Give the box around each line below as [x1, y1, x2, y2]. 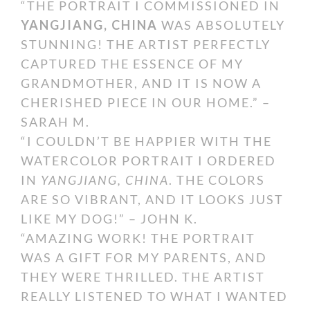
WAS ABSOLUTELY [158, 17, 285, 33]
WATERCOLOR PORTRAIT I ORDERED [21, 153, 276, 168]
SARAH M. [21, 114, 90, 129]
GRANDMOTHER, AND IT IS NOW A [21, 75, 262, 91]
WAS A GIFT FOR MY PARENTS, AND [21, 250, 267, 265]
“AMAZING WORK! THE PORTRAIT [21, 230, 255, 246]
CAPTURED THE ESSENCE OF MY [21, 56, 244, 71]
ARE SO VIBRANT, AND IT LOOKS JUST [21, 192, 284, 207]
